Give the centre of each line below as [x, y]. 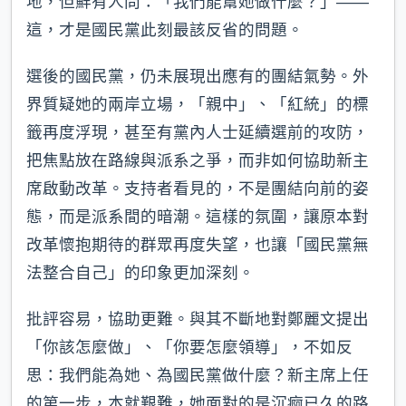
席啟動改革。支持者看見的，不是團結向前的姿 [198, 189]
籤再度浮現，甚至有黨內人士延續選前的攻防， [198, 133]
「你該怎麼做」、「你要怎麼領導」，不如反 [189, 348]
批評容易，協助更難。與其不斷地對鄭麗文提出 [198, 319]
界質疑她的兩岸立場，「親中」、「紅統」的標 [198, 105]
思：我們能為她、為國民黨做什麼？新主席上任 [198, 376]
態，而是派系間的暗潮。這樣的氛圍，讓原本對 [198, 217]
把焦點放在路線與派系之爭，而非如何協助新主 [198, 161]
